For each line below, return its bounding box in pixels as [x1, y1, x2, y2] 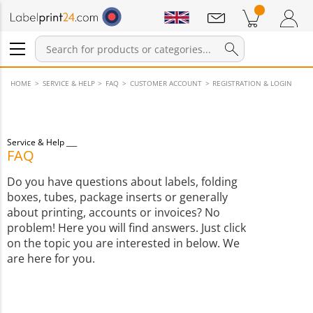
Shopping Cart [222, 41, 277, 52]
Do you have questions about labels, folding [7, 174, 238, 189]
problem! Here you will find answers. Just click [7, 220, 246, 235]
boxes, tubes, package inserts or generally [7, 189, 228, 205]
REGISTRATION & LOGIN [212, 78, 293, 88]
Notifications [14, 31, 63, 43]
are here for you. [7, 251, 95, 266]
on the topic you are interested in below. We [7, 235, 240, 251]
